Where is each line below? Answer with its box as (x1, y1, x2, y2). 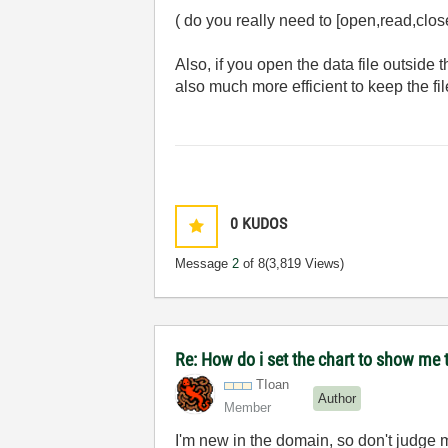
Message (175, 256, 233, 271)
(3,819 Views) (265, 256, 345, 271)
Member (224, 400, 272, 415)
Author (318, 390, 357, 406)
